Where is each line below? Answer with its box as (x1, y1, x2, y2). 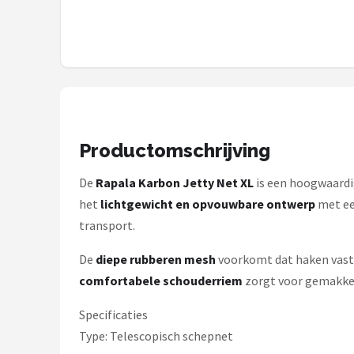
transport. (79, 217, 135, 233)
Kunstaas (30, 22, 90, 37)
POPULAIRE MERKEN (30, 89, 148, 100)
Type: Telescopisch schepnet (79, 328, 233, 344)
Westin (30, 119, 76, 134)
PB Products (30, 313, 109, 328)
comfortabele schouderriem (79, 273, 243, 288)
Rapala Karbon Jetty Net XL (96, 175, 254, 190)
